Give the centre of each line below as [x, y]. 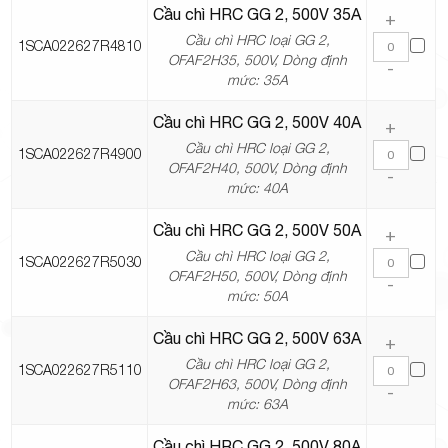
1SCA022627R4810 [79, 46]
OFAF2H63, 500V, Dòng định [257, 384]
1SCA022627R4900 [79, 154]
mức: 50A [257, 296]
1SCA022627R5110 [79, 370]
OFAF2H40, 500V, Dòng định [257, 168]
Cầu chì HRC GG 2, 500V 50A [257, 230]
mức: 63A [257, 404]
